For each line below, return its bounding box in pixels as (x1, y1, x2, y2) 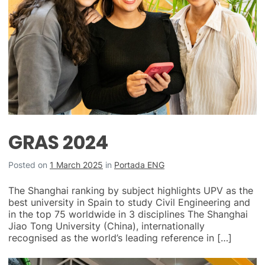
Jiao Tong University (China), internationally (8, 219, 205, 232)
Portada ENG (114, 159, 164, 170)
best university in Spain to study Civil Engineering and (8, 196, 250, 208)
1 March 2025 (50, 159, 103, 170)
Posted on (8, 159, 50, 170)
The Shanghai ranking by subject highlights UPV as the (8, 184, 253, 196)
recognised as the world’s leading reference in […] (8, 231, 232, 244)
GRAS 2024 (8, 128, 108, 156)
